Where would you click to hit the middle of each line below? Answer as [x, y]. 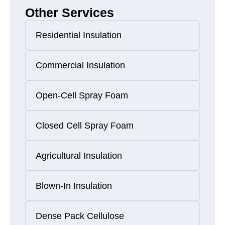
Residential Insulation [79, 35]
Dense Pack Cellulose [80, 216]
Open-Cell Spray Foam [82, 96]
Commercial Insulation [80, 66]
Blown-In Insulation [74, 186]
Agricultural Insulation [79, 156]
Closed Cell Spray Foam [85, 126]
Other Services [70, 13]
